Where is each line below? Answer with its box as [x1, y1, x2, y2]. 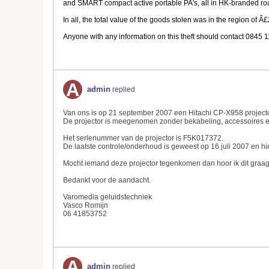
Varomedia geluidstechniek [63, 193, 152, 201]
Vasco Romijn [63, 201, 108, 210]
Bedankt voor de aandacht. [63, 176, 151, 184]
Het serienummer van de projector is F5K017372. [63, 134, 223, 142]
